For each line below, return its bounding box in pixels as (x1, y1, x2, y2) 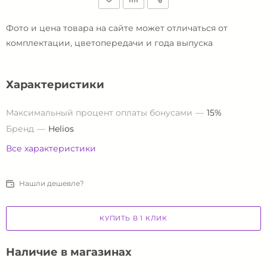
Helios (48, 123, 74, 134)
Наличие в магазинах (6, 246, 132, 259)
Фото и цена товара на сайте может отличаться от (6, 23, 228, 33)
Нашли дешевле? (19, 179, 84, 188)
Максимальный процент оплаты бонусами (6, 107, 193, 118)
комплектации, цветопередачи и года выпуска (6, 38, 213, 48)
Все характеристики (6, 143, 96, 154)
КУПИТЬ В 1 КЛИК (100, 213, 167, 222)
